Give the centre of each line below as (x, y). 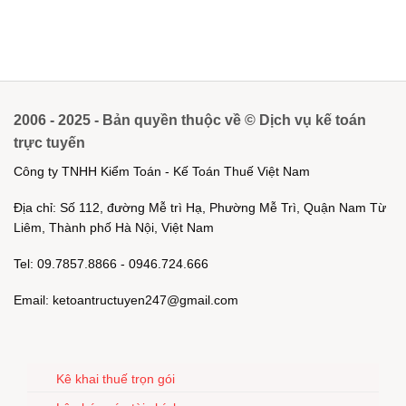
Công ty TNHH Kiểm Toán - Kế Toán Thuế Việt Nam (162, 171)
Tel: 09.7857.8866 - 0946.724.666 (111, 264)
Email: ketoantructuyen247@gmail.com (126, 300)
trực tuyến (49, 142)
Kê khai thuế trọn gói (116, 378)
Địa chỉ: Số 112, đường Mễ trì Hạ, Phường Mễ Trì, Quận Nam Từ (200, 207)
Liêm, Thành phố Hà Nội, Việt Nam (114, 227)
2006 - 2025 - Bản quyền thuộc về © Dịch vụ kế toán (190, 120)
